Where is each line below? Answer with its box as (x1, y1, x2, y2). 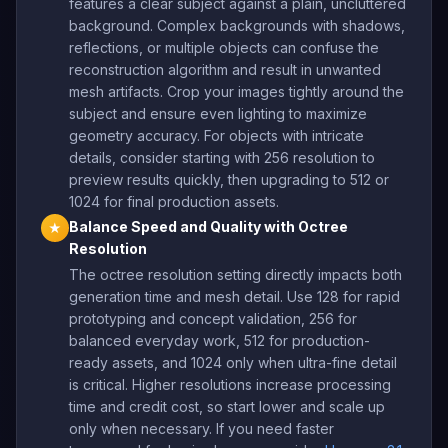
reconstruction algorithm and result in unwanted (69, 61, 381, 78)
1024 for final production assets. (69, 193, 279, 210)
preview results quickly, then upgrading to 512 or (69, 171, 389, 188)
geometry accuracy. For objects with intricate (69, 127, 364, 144)
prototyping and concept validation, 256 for (69, 310, 357, 327)
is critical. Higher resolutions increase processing (69, 376, 391, 393)
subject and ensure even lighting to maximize (69, 105, 367, 122)
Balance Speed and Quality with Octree (69, 218, 348, 235)
